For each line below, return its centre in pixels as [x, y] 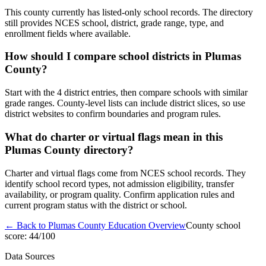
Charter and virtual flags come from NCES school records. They [125, 173]
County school [213, 225]
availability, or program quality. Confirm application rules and [120, 194]
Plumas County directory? [69, 150]
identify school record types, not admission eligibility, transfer [119, 183]
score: [16, 236]
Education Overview [146, 225]
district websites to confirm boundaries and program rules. [113, 114]
